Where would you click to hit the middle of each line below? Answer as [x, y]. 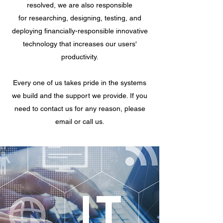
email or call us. [80, 121]
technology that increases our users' [80, 44]
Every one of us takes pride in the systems [80, 83]
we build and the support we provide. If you [80, 96]
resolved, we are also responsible [80, 5]
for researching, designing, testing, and [80, 18]
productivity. [80, 57]
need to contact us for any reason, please [80, 109]
